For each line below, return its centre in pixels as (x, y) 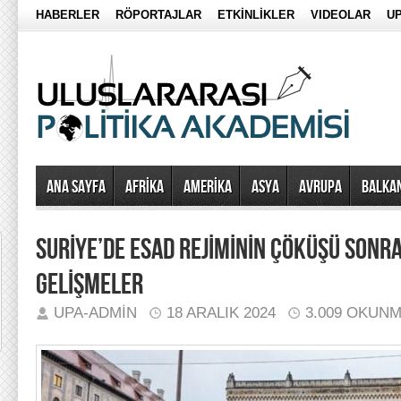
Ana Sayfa (76, 187)
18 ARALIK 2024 (221, 313)
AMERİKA (208, 187)
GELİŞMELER (90, 285)
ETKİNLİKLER (256, 15)
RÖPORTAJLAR (158, 15)
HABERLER (68, 15)
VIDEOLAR (341, 15)
